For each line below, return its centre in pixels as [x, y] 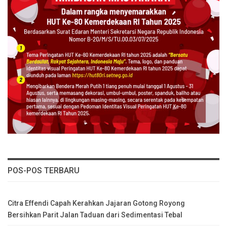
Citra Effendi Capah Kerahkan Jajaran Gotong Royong [96, 203]
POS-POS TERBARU [44, 170]
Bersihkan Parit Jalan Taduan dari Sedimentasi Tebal [95, 215]
